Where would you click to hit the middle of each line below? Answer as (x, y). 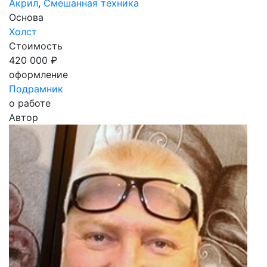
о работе (30, 103)
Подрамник (36, 89)
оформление (38, 75)
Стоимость (36, 46)
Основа (26, 18)
